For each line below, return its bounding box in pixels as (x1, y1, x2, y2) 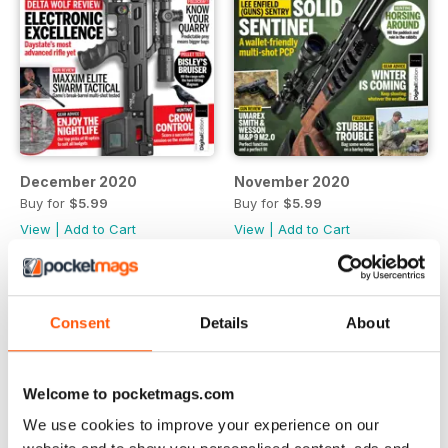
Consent (50, 313, 110, 331)
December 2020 (20, 172, 137, 190)
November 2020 (234, 172, 350, 190)
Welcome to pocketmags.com (23, 384, 235, 402)
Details (199, 313, 249, 331)
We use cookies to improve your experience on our (23, 416, 379, 434)
